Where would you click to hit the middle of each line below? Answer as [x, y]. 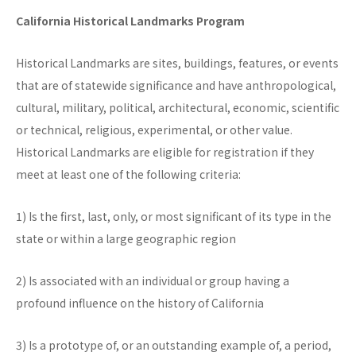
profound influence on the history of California [140, 303]
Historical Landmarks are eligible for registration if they [165, 152]
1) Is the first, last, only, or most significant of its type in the [174, 217]
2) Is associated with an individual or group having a [153, 281]
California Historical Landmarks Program [130, 21]
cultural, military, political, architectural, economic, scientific [178, 108]
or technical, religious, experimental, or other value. [154, 130]
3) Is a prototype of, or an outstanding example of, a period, [174, 345]
